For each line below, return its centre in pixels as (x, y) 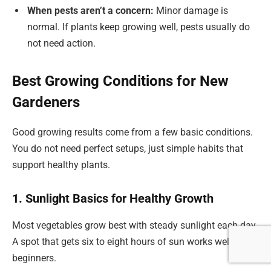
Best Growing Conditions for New (120, 81)
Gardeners (46, 102)
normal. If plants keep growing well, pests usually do (139, 27)
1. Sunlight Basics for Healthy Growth (113, 199)
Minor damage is (192, 10)
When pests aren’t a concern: (92, 10)
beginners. (34, 258)
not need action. (61, 43)
